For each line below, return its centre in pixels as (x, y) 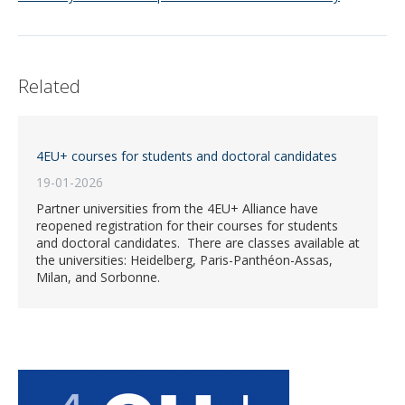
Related (49, 87)
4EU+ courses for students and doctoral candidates (187, 156)
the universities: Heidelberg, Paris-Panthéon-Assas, (184, 260)
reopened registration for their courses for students (187, 226)
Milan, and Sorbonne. (98, 278)
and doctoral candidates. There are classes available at (198, 243)
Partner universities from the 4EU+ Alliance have (177, 209)
